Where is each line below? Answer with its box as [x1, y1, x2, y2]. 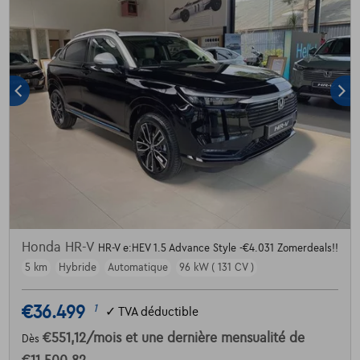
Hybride [58, 261, 96, 273]
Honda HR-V [21, 239, 98, 255]
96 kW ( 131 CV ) [178, 261, 254, 273]
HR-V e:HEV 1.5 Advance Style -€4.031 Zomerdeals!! [97, 242, 338, 254]
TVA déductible [117, 305, 198, 319]
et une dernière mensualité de [125, 330, 305, 346]
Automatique [107, 261, 168, 273]
